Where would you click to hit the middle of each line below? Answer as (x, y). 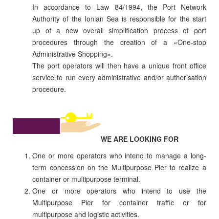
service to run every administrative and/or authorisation (119, 77)
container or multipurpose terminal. (87, 179)
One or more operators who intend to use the (119, 191)
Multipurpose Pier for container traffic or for (119, 203)
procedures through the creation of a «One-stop (119, 42)
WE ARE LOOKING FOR (140, 139)
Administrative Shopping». (73, 54)
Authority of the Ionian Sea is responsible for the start (119, 19)
